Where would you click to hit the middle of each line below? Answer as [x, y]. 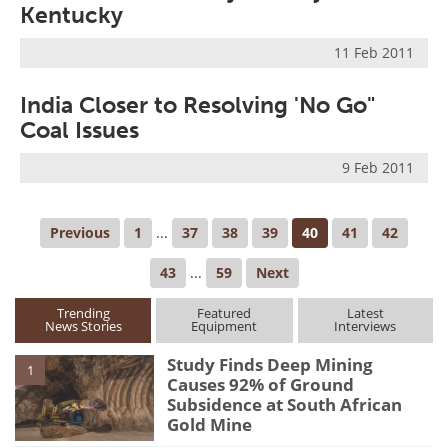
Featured [224, 313]
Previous [80, 233]
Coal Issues [79, 130]
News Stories [83, 326]
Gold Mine [210, 425]
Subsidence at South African [285, 405]
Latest [365, 313]
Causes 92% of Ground [261, 385]
